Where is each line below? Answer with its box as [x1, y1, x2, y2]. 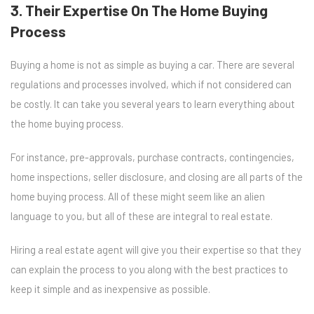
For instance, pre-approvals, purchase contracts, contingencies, [11, 151, 294, 163]
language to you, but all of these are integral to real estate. [11, 210, 273, 222]
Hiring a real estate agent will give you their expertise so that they [11, 243, 301, 256]
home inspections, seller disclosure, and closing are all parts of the [11, 170, 303, 183]
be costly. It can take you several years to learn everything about [11, 97, 295, 110]
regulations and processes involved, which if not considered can [11, 78, 292, 90]
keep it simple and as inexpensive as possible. [11, 282, 210, 295]
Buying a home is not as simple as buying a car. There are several [11, 58, 294, 71]
